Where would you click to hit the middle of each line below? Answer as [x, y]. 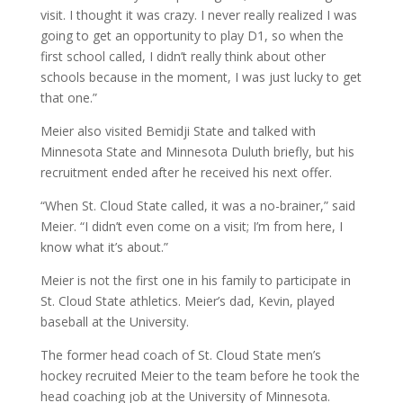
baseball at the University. [114, 321]
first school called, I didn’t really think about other [183, 56]
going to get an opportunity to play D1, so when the [192, 35]
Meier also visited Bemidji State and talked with [178, 130]
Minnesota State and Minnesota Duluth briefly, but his [197, 151]
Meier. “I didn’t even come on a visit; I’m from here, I [191, 226]
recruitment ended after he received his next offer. [186, 172]
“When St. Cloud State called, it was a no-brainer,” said [197, 205]
